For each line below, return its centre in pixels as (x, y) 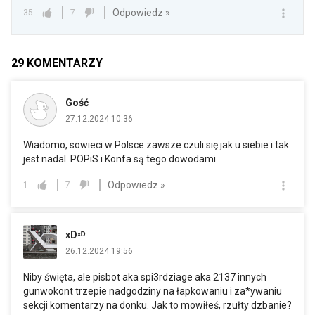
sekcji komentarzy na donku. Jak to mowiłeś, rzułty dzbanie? (157, 306)
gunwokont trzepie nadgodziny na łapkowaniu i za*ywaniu (153, 291)
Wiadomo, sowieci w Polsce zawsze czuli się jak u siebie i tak (156, 145)
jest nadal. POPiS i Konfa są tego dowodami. (121, 159)
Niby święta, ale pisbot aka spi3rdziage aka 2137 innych (145, 277)
